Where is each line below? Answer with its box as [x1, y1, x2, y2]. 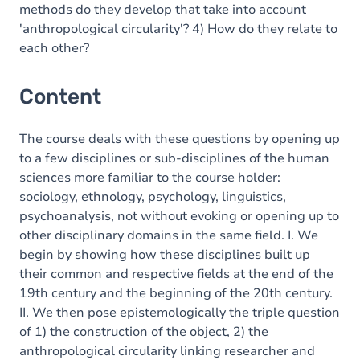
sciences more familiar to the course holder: [19, 169, 280, 186]
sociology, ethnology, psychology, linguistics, [19, 188, 286, 206]
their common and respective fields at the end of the [19, 265, 333, 283]
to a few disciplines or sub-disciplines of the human [19, 149, 329, 167]
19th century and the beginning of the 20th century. [19, 284, 333, 302]
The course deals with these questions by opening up [19, 130, 340, 148]
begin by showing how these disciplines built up [19, 246, 310, 264]
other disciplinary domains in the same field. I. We [19, 227, 318, 244]
